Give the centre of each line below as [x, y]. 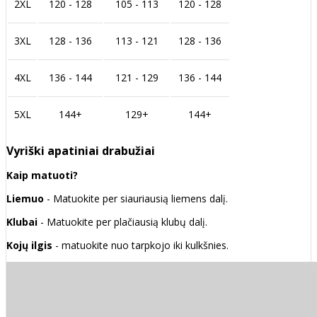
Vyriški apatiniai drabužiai [81, 151]
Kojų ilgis [29, 246]
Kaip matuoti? [42, 175]
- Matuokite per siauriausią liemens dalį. [136, 199]
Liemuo [25, 199]
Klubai [23, 222]
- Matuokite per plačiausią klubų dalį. [124, 222]
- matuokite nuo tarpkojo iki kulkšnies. [140, 246]
